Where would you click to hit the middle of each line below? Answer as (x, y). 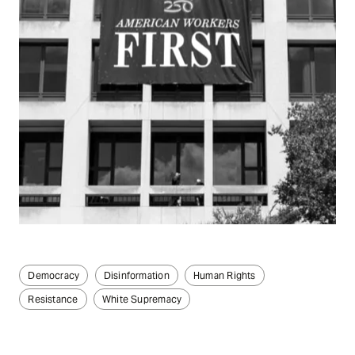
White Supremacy (142, 300)
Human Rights (225, 276)
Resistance (53, 300)
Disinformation (136, 276)
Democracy (54, 276)
